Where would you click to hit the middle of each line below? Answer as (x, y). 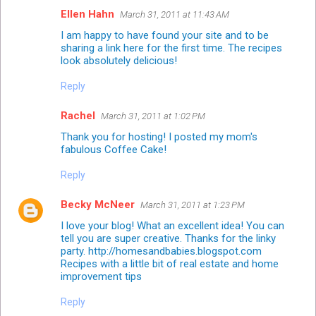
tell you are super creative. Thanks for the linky (168, 238)
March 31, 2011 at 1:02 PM (153, 116)
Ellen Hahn (87, 14)
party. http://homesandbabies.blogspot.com (161, 251)
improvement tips (101, 276)
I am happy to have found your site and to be (165, 35)
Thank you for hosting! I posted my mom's (159, 136)
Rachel (78, 115)
